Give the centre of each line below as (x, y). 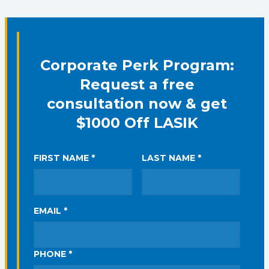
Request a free (137, 84)
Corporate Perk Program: (137, 65)
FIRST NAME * (64, 158)
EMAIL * (50, 211)
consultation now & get (137, 104)
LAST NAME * (171, 158)
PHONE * (53, 254)
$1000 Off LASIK (137, 123)
